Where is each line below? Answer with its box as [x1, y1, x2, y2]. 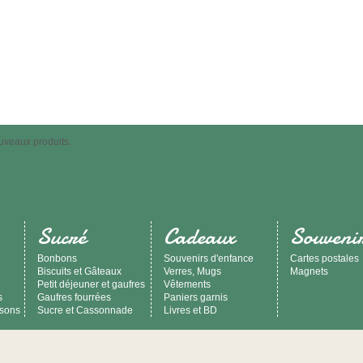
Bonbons [37, 253, 77, 264]
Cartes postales [290, 253, 359, 264]
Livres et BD [164, 305, 217, 316]
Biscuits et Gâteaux [37, 266, 122, 277]
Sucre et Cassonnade [37, 305, 133, 316]
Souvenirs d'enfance [164, 253, 254, 264]
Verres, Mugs [164, 266, 221, 277]
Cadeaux [164, 221, 235, 252]
